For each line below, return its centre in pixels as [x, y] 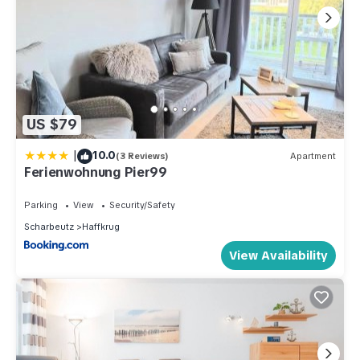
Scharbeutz [49, 226]
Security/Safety [142, 205]
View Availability [278, 255]
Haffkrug [101, 226]
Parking [41, 205]
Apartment [313, 156]
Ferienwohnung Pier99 [96, 172]
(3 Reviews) [142, 156]
